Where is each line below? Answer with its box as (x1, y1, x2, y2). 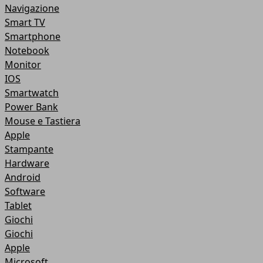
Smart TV (5, 16, 45, 29)
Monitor (5, 58, 41, 71)
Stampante (5, 143, 53, 156)
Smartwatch (5, 86, 59, 99)
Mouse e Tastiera (5, 114, 80, 127)
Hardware (5, 157, 49, 170)
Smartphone (5, 30, 60, 43)
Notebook (5, 44, 49, 57)
